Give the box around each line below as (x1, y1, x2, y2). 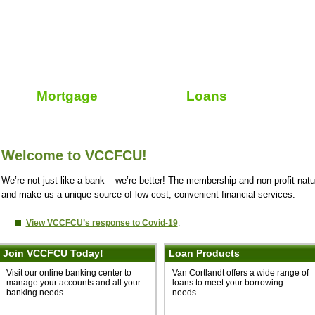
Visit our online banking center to (6, 267, 131, 278)
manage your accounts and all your (6, 277, 141, 288)
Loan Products (168, 247, 240, 259)
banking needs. (6, 287, 65, 297)
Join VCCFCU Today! (2, 247, 103, 259)
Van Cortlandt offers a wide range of (172, 267, 309, 278)
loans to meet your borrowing (172, 277, 283, 288)
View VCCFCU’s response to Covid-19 (25, 217, 178, 228)
